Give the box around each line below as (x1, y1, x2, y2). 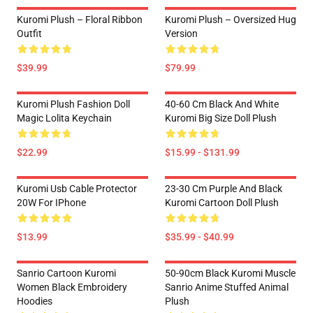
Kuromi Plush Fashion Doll (17, 99, 130, 110)
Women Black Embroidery (17, 282, 127, 293)
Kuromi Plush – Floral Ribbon (17, 14, 143, 25)
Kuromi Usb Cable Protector (17, 183, 137, 194)
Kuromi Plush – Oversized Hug (165, 14, 296, 25)
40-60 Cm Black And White (165, 99, 279, 110)
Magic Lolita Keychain (17, 112, 112, 124)
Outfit (17, 28, 42, 39)
